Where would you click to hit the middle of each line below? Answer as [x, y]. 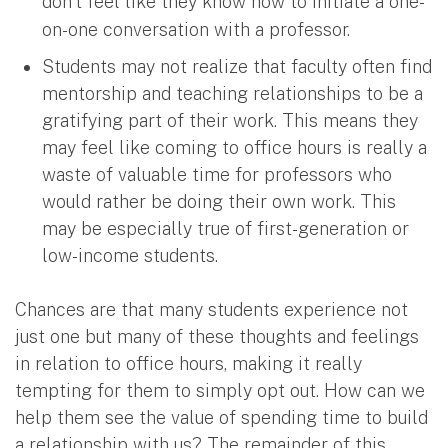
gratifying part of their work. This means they [230, 120]
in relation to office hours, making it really [188, 363]
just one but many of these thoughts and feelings [217, 336]
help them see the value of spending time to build [221, 417]
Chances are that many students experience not [211, 309]
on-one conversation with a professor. [196, 29]
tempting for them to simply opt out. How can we [220, 390]
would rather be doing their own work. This [219, 201]
